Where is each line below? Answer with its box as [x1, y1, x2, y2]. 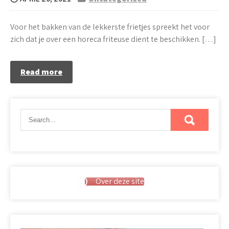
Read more [20, 66, 62, 78]
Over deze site [96, 176, 144, 187]
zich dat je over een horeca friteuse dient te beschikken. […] [10, 34, 216, 45]
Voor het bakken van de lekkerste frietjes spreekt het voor [10, 21, 210, 33]
